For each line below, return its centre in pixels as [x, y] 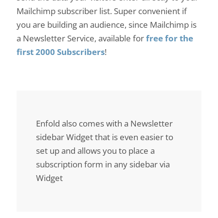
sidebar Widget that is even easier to [104, 137]
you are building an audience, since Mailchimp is [106, 25]
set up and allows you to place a [95, 151]
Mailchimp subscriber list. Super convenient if [101, 11]
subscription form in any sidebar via [103, 164]
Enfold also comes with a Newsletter [104, 124]
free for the [169, 38]
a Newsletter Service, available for [81, 38]
